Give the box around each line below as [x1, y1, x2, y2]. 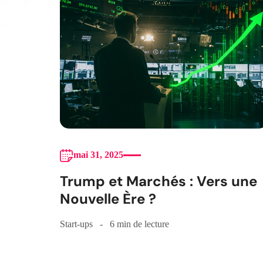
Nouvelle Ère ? [60, 190, 156, 208]
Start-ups [60, 219, 93, 230]
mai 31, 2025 [73, 150, 123, 160]
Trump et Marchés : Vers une [60, 172, 257, 191]
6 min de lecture [110, 219, 169, 230]
